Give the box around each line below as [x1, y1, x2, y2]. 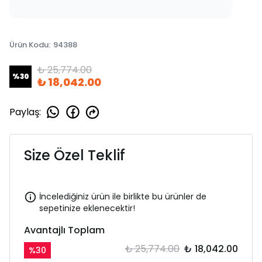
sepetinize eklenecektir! [39, 202, 135, 214]
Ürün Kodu [9, 39, 49, 50]
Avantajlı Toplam [24, 223, 105, 237]
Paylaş [9, 105, 39, 119]
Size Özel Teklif [24, 146, 125, 165]
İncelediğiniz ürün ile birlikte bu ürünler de [39, 191, 206, 202]
